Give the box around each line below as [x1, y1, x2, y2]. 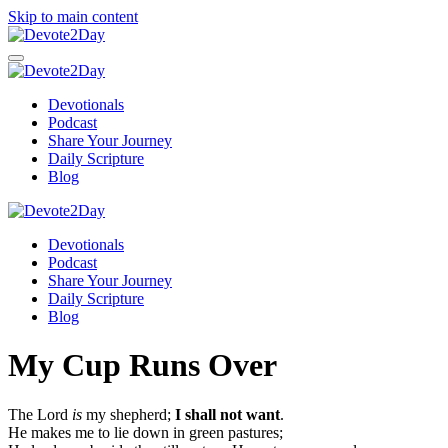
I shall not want [175, 405, 280, 423]
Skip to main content [8, 8, 138, 25]
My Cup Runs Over [8, 347, 277, 384]
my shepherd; [82, 405, 175, 423]
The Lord [8, 405, 72, 423]
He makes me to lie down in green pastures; [8, 423, 283, 441]
